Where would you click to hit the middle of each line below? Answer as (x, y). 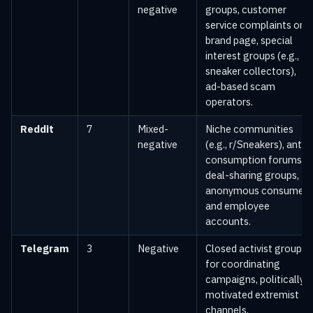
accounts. (228, 221)
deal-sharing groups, (252, 175)
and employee (238, 206)
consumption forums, (255, 160)
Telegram (45, 249)
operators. (229, 102)
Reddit (37, 129)
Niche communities (249, 129)
